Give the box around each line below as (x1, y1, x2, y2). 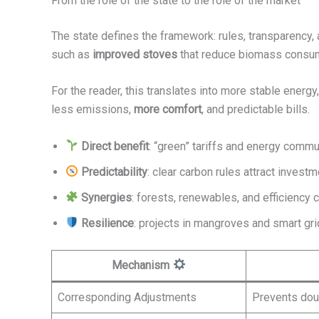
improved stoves (93, 47, 177, 61)
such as (51, 47, 93, 61)
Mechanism (112, 258, 173, 272)
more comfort (134, 103, 202, 117)
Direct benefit (81, 139, 150, 153)
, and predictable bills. (202, 103, 310, 117)
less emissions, (51, 103, 134, 117)
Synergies (81, 190, 132, 204)
